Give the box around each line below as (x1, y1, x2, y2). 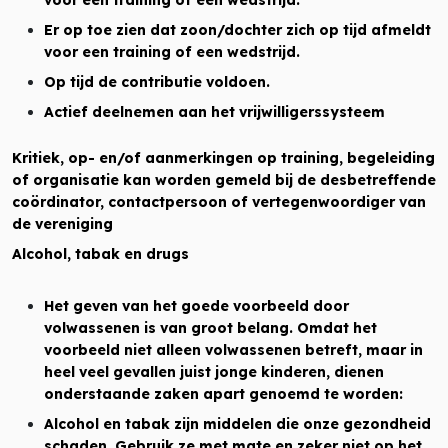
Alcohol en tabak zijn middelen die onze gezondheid (44, 415, 431, 433)
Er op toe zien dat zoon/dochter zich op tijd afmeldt (44, 21, 431, 39)
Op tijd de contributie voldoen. (44, 73, 270, 91)
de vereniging (12, 215, 113, 233)
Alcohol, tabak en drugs (12, 245, 189, 263)
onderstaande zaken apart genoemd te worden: (44, 385, 403, 403)
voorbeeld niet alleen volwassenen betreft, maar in (44, 341, 423, 359)
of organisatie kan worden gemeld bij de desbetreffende (12, 171, 436, 189)
